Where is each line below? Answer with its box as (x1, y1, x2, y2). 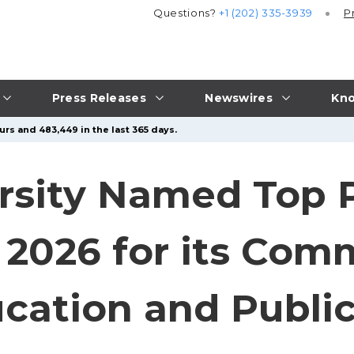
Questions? (153, 6, 220, 20)
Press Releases (51, 90, 146, 105)
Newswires (205, 90, 273, 105)
